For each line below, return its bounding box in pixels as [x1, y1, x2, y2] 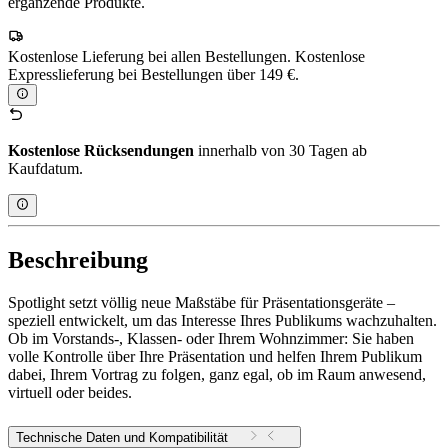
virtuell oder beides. [8, 383, 132, 401]
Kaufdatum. [8, 160, 83, 178]
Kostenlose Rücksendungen [8, 142, 194, 160]
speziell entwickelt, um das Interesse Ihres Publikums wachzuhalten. [8, 311, 437, 329]
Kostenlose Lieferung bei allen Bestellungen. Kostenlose [8, 48, 365, 66]
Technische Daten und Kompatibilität [16, 430, 228, 446]
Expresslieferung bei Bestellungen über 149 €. [8, 66, 299, 84]
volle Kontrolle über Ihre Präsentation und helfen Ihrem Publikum [8, 347, 422, 365]
